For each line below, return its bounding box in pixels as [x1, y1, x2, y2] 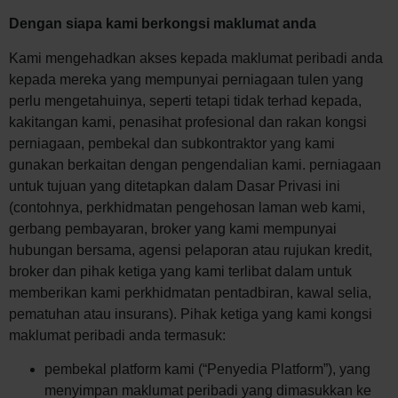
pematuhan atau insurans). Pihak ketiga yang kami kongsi [9, 306, 372, 322]
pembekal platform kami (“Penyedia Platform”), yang [44, 361, 370, 377]
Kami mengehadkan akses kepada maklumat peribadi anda [9, 50, 383, 66]
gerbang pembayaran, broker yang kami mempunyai [9, 220, 337, 236]
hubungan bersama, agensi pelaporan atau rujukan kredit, [9, 242, 372, 258]
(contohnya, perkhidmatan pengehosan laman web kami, [9, 199, 365, 215]
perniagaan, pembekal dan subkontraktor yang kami [9, 135, 335, 151]
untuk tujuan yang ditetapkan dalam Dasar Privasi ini [9, 178, 340, 194]
